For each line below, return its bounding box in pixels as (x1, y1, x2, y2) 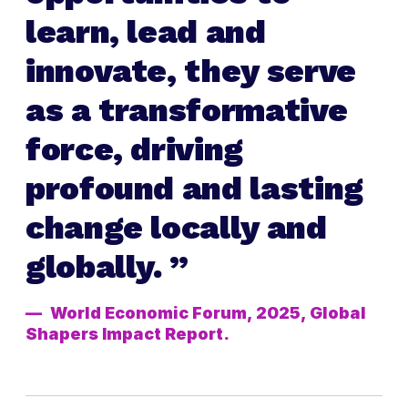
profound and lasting (25, 169, 363, 209)
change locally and (25, 209, 327, 248)
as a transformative (25, 91, 348, 130)
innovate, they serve (25, 52, 356, 91)
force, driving (25, 130, 243, 169)
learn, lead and (25, 13, 266, 52)
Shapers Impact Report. (25, 324, 229, 344)
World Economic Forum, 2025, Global (50, 303, 366, 323)
